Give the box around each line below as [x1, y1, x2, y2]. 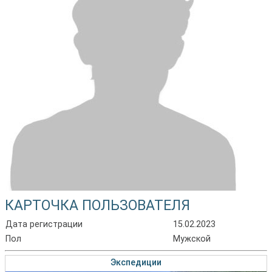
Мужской [173, 234, 211, 244]
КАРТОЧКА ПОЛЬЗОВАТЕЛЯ [5, 197, 191, 214]
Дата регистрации [5, 219, 83, 229]
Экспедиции [110, 257, 161, 268]
